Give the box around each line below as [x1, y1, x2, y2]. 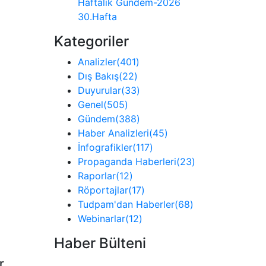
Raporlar [78, 170, 116, 182]
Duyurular [78, 84, 121, 96]
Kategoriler [54, 33, 129, 50]
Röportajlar [78, 184, 128, 196]
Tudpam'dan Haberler [78, 198, 175, 210]
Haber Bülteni [54, 235, 146, 252]
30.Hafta [78, 11, 117, 23]
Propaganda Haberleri [78, 156, 176, 167]
